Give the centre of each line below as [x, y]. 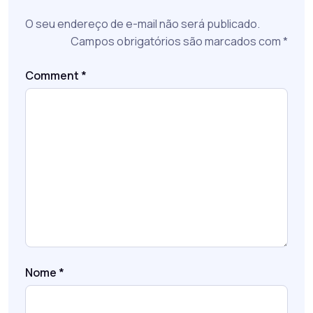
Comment [53, 76]
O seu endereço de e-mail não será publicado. [143, 24]
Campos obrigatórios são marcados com [177, 42]
